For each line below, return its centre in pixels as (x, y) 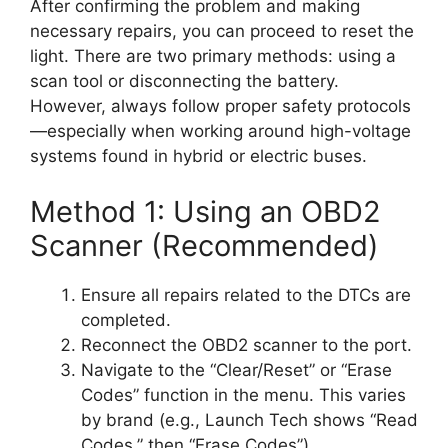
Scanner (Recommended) (204, 245)
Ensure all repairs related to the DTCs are (246, 294)
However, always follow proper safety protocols (220, 106)
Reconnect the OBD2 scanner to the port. (246, 344)
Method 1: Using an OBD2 (205, 211)
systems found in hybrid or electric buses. (198, 156)
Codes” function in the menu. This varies (243, 394)
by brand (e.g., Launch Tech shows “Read (249, 419)
